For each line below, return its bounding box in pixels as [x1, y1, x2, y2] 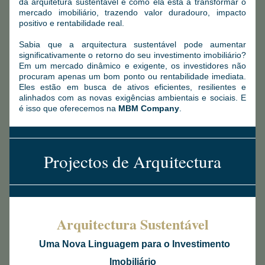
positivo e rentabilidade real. [19, 18, 124, 28]
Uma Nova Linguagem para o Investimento [38, 239, 230, 249]
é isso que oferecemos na [19, 104, 118, 113]
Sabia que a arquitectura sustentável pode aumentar [19, 40, 246, 49]
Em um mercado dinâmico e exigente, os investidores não [19, 61, 246, 70]
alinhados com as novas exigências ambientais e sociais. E [19, 93, 246, 102]
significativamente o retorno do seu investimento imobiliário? [19, 50, 246, 60]
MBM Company [118, 104, 179, 113]
